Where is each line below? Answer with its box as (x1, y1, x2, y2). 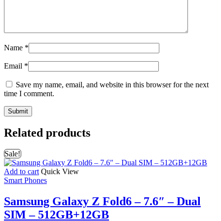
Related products (4, 126, 90, 139)
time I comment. (4, 89, 54, 98)
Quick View (41, 167, 79, 176)
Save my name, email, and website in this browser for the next (16, 80, 209, 89)
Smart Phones (4, 176, 47, 184)
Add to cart (4, 167, 39, 176)
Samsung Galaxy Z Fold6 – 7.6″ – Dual (4, 194, 201, 208)
